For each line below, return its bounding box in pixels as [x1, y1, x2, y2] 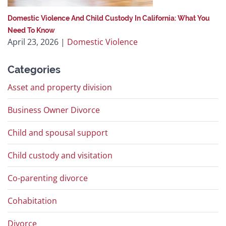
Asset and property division [8, 82, 112, 93]
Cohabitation [8, 195, 57, 207]
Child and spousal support [8, 127, 108, 139]
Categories [8, 64, 61, 76]
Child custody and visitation [8, 150, 112, 161]
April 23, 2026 [8, 36, 59, 48]
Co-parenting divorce [8, 173, 88, 184]
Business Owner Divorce [8, 104, 100, 116]
